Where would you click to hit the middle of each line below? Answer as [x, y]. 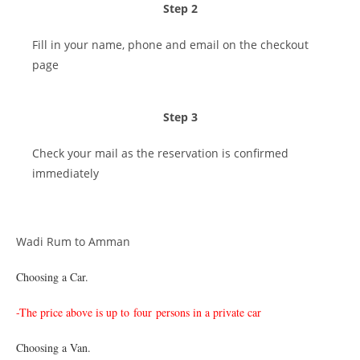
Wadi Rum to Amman [73, 241]
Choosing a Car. [52, 276]
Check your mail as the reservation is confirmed [160, 153]
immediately [65, 173]
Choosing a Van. [53, 347]
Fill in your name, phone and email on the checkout [170, 44]
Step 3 [180, 117]
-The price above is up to [73, 312]
